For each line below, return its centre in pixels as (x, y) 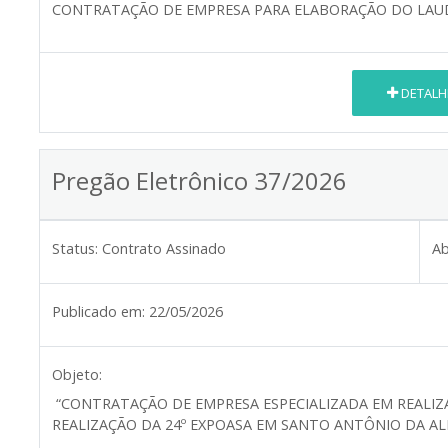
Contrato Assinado (164, 249)
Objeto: (77, 375)
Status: (75, 249)
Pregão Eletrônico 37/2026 (199, 181)
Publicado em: (98, 312)
